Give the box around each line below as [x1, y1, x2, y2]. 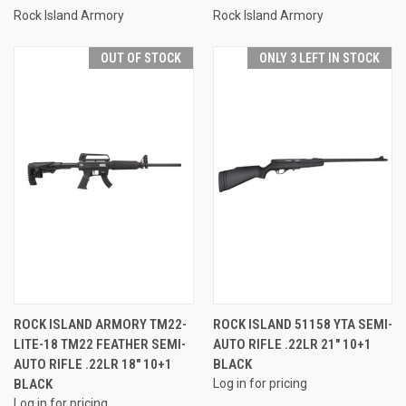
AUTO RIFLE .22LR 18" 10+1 [14, 355, 172, 372]
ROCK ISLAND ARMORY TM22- [14, 315, 187, 333]
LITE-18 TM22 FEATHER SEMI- [14, 335, 186, 353]
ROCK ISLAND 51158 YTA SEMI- [212, 315, 392, 333]
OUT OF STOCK [100, 50, 181, 65]
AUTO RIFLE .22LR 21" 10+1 [212, 335, 372, 353]
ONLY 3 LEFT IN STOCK [259, 50, 380, 65]
